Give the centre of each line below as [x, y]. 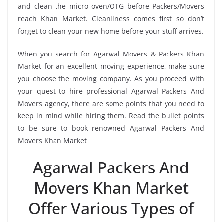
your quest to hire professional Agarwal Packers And [111, 91]
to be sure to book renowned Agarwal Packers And [111, 128]
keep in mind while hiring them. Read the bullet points [111, 115]
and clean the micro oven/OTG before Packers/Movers [111, 6]
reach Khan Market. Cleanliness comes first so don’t [111, 18]
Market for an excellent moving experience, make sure [111, 66]
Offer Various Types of [111, 208]
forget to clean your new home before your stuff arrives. [111, 31]
